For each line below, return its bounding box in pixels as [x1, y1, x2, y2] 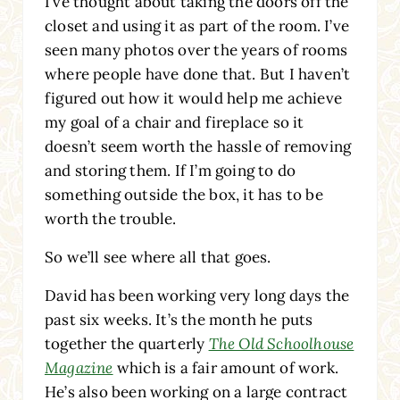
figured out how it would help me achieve [44, 87, 342, 108]
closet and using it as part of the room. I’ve [44, 15, 349, 36]
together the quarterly [44, 333, 209, 354]
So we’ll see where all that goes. [44, 246, 271, 267]
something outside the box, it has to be [44, 184, 323, 204]
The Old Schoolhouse [208, 333, 354, 354]
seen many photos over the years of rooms [44, 39, 347, 60]
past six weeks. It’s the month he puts [44, 309, 313, 329]
